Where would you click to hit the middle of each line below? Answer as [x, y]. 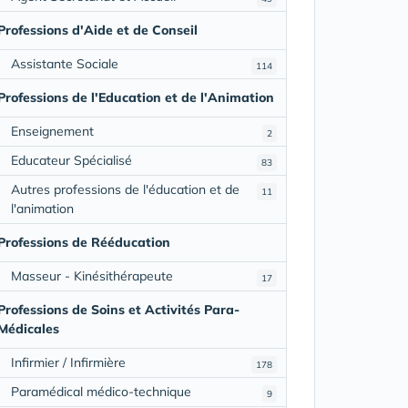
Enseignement [52, 131]
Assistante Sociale [64, 63]
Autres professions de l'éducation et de [125, 189]
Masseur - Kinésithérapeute [92, 275]
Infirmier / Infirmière [68, 362]
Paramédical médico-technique [101, 391]
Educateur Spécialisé [71, 160]
